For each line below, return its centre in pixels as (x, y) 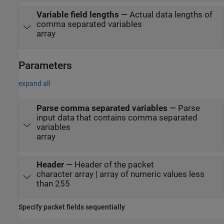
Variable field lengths (77, 15)
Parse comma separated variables (102, 108)
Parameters (45, 65)
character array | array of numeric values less (120, 174)
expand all (34, 83)
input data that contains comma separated (117, 117)
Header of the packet (114, 164)
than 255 (53, 183)
